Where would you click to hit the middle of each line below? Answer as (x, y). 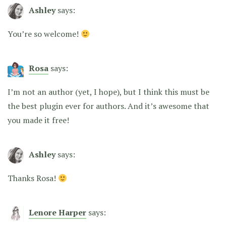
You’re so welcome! (44, 34)
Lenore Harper (58, 213)
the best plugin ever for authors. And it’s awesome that (108, 106)
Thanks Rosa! (33, 178)
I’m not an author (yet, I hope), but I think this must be (108, 92)
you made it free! (38, 120)
